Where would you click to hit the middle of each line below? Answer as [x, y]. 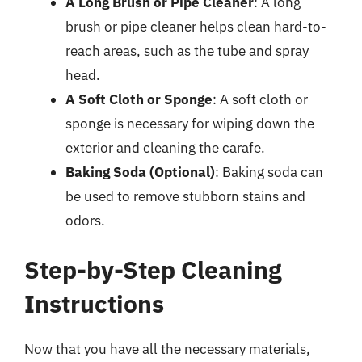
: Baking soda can [269, 172]
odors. [85, 220]
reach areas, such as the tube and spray [187, 51]
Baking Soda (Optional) [140, 172]
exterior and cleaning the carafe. [165, 147]
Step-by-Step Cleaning [153, 269]
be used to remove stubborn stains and [185, 196]
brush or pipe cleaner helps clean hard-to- [196, 26]
